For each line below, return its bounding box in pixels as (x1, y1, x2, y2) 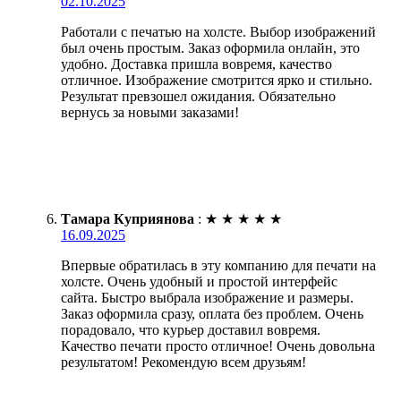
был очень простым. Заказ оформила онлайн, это (61, 39, 360, 55)
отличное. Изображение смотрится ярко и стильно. (61, 72, 372, 88)
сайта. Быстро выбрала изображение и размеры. (61, 289, 354, 305)
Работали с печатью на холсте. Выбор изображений (61, 23, 376, 39)
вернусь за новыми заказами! (61, 104, 239, 120)
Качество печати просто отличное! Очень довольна (61, 337, 375, 354)
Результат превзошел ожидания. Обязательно (61, 88, 336, 104)
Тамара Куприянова (61, 210, 194, 226)
